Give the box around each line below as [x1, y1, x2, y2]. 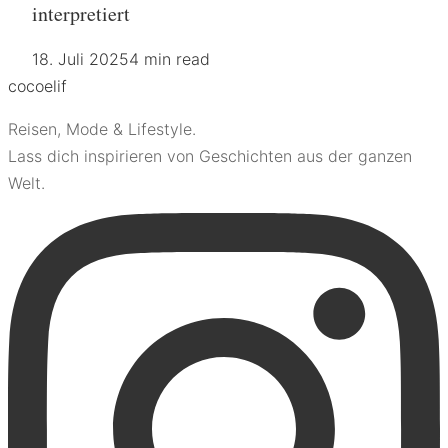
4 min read [129, 49, 210, 70]
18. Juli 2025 [32, 49, 129, 70]
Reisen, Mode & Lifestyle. [8, 119, 196, 140]
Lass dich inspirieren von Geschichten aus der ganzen [8, 146, 412, 167]
